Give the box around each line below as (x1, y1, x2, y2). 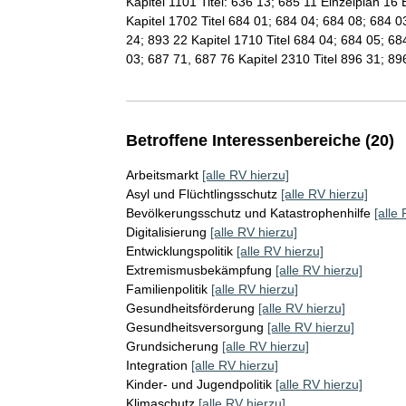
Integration (125, 357, 188, 372)
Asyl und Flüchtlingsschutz (125, 186, 277, 201)
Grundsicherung (125, 338, 218, 353)
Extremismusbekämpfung (125, 262, 272, 277)
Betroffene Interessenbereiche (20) (125, 130, 394, 150)
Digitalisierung (125, 224, 207, 239)
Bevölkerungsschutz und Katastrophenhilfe (125, 205, 371, 220)
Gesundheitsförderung (125, 300, 255, 315)
